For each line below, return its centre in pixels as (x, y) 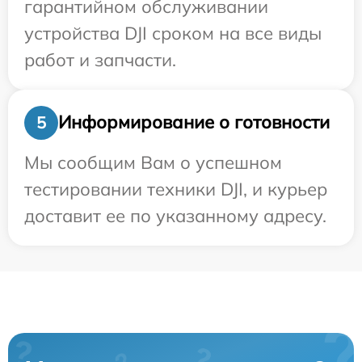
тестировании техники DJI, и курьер (176, 189)
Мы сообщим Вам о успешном (153, 162)
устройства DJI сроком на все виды (173, 33)
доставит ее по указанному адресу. (175, 215)
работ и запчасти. (100, 59)
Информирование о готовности (194, 122)
